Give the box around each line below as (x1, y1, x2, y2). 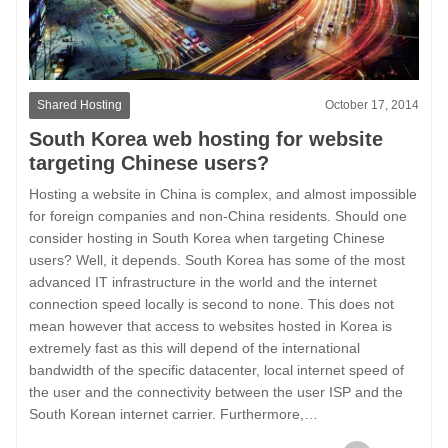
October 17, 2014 (325, 97, 419, 112)
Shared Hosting (37, 97, 122, 112)
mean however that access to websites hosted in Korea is (29, 317, 392, 334)
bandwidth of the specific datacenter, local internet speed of (29, 361, 404, 378)
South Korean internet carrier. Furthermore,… (29, 405, 318, 422)
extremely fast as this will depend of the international (29, 339, 360, 356)
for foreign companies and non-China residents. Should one (29, 207, 407, 224)
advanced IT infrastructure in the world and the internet (29, 273, 377, 290)
